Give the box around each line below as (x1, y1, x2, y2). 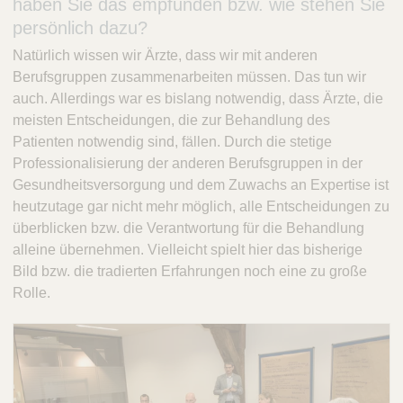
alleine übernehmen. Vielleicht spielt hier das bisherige (13, 242, 363, 258)
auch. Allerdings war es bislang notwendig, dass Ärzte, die (13, 91, 383, 107)
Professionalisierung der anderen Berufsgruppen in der (13, 156, 363, 172)
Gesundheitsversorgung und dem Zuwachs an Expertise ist (13, 177, 389, 193)
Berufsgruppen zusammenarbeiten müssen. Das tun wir (13, 69, 366, 85)
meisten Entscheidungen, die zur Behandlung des (13, 112, 330, 129)
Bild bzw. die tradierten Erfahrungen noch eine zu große (13, 264, 367, 280)
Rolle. (13, 285, 54, 301)
